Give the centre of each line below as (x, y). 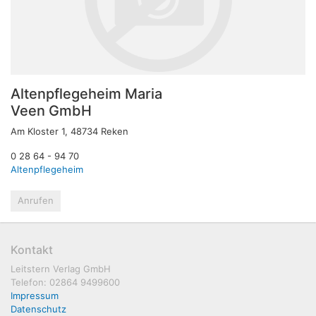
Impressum (35, 295)
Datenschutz (38, 309)
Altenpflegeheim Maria (86, 93)
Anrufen (36, 200)
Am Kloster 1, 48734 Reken (69, 131)
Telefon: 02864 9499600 (65, 282)
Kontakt (32, 249)
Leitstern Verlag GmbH (61, 268)
